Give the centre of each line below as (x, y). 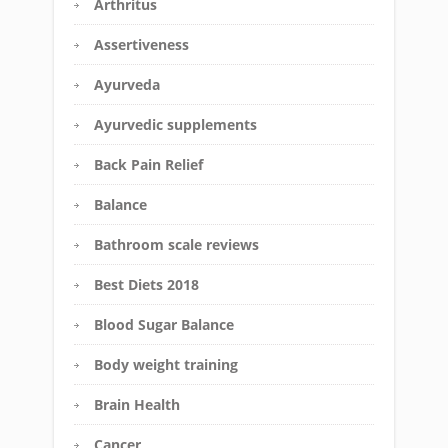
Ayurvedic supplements (175, 125)
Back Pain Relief (148, 165)
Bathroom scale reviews (176, 245)
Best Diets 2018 (146, 285)
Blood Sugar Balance (164, 325)
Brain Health (137, 405)
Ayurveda (127, 85)
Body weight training (166, 365)
